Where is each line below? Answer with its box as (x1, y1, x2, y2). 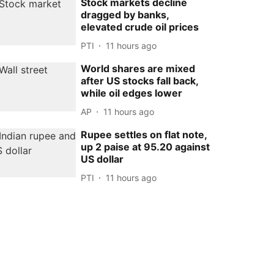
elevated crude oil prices (81, 21, 199, 33)
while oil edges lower (81, 87, 183, 99)
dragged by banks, (81, 9, 169, 21)
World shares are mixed (81, 62, 196, 75)
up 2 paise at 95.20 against (81, 141, 210, 153)
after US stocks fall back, (81, 75, 199, 87)
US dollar (81, 153, 124, 165)
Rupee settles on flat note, (81, 128, 207, 141)
